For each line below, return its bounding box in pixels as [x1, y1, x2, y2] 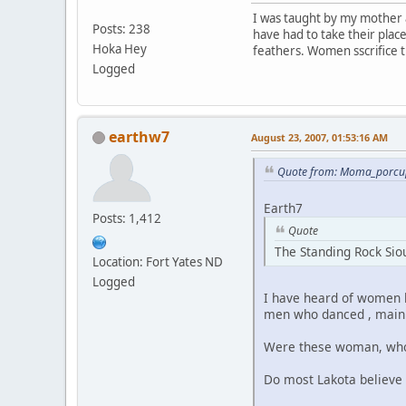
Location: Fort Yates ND [92, 253, 223, 270]
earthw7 [109, 126, 169, 147]
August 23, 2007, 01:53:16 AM [251, 130, 388, 144]
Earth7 [264, 199, 303, 217]
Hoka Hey [92, 40, 147, 57]
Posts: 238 [92, 20, 150, 37]
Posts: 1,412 [92, 209, 161, 227]
